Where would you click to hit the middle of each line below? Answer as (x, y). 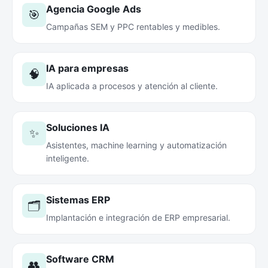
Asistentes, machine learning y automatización (136, 145)
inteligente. (68, 158)
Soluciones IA (78, 127)
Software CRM (80, 259)
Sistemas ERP (78, 200)
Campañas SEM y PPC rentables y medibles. (133, 27)
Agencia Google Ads (94, 9)
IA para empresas (87, 68)
